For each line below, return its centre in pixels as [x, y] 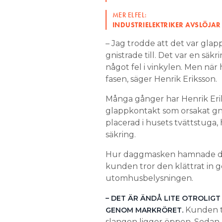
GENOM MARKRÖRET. [145, 210]
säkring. [121, 135]
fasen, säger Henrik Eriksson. [161, 79]
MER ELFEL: [130, 15]
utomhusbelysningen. [149, 178]
